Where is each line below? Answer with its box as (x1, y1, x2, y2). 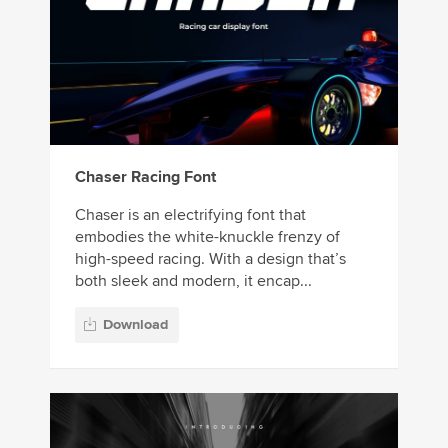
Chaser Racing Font (75, 167, 216, 188)
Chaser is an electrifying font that (75, 205, 306, 226)
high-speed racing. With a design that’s (75, 249, 346, 270)
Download (103, 315, 168, 333)
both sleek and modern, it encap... (75, 271, 312, 292)
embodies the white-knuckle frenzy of (75, 227, 340, 248)
